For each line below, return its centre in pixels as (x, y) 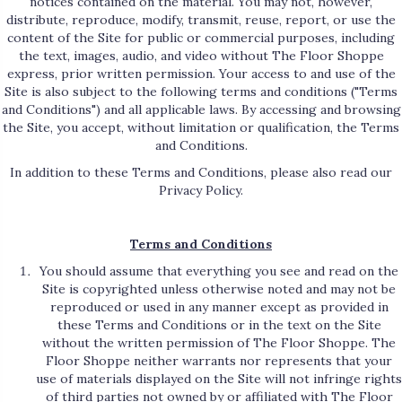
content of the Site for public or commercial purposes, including (201, 38)
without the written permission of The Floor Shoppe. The (219, 343)
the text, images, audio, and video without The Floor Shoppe (201, 56)
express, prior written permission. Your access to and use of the (201, 74)
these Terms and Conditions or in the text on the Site (219, 325)
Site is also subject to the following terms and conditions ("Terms (201, 92)
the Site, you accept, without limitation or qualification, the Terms (201, 128)
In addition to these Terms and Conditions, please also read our (201, 173)
